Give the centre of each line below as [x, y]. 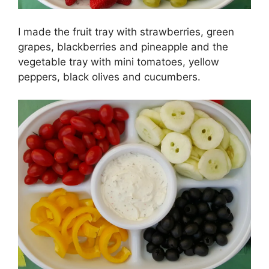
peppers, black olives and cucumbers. [109, 77]
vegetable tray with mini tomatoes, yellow [119, 62]
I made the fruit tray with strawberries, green [126, 32]
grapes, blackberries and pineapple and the [123, 47]
